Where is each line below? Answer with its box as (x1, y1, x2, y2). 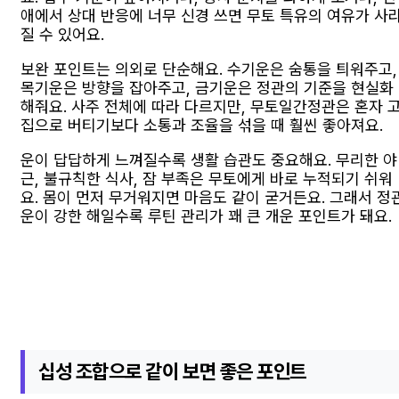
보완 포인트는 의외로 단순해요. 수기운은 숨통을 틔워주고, (20, 59, 397, 78)
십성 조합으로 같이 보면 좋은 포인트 (38, 359, 307, 383)
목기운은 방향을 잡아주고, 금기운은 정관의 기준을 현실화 (20, 77, 394, 97)
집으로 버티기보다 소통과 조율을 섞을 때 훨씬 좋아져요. (20, 115, 383, 134)
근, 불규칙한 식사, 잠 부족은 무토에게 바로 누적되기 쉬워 (20, 168, 393, 188)
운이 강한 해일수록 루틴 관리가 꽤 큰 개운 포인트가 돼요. (20, 206, 392, 225)
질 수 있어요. (20, 24, 104, 44)
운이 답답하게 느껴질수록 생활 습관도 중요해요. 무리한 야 (20, 150, 397, 169)
